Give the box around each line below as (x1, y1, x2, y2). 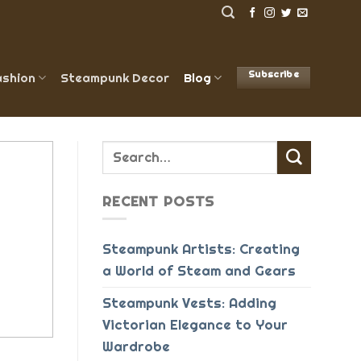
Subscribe (248, 68, 300, 81)
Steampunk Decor (60, 69, 169, 85)
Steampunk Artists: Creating (102, 240, 300, 259)
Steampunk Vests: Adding (102, 294, 276, 313)
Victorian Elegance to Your (102, 316, 288, 334)
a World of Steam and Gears (102, 262, 296, 280)
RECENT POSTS (102, 192, 215, 210)
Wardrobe (102, 338, 170, 356)
